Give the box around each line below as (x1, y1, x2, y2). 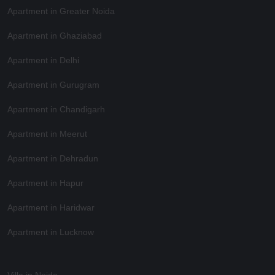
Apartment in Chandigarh (7, 104, 105, 114)
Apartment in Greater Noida (7, 6, 115, 16)
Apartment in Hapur (7, 177, 83, 188)
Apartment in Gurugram (7, 79, 99, 90)
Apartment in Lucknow (7, 227, 94, 237)
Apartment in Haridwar (7, 202, 95, 212)
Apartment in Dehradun (7, 153, 98, 163)
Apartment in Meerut (7, 128, 87, 139)
